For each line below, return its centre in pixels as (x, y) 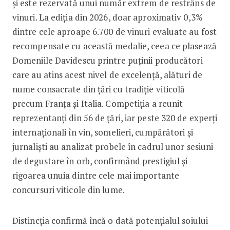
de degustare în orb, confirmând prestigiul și (100, 161)
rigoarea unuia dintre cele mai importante (96, 175)
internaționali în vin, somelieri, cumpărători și (102, 132)
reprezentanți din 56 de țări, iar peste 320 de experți (115, 118)
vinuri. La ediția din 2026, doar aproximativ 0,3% (107, 17)
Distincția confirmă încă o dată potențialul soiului (110, 220)
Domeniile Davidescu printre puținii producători (107, 60)
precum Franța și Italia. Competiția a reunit (98, 103)
